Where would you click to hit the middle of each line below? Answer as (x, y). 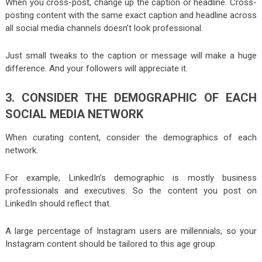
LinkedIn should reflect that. (58, 203)
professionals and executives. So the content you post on (131, 190)
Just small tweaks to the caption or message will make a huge (131, 55)
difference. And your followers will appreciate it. (96, 68)
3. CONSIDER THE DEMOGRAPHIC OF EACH (131, 97)
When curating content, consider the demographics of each (131, 137)
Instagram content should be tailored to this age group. (111, 244)
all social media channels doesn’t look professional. (104, 28)
